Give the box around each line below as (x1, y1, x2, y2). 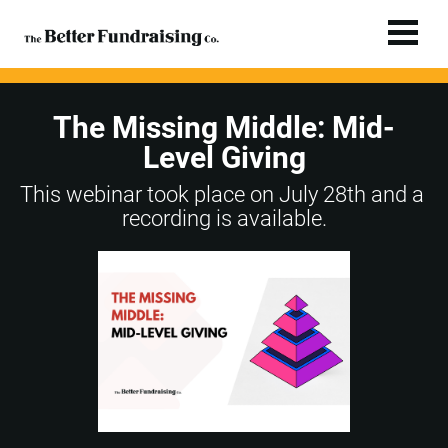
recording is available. (121, 206, 327, 232)
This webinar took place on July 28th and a (20, 182, 424, 208)
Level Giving (142, 140, 306, 176)
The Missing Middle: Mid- (53, 110, 395, 146)
